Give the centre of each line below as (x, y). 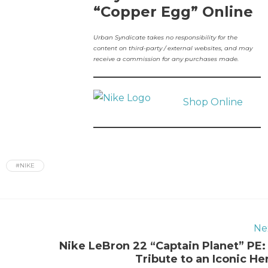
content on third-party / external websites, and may (173, 48)
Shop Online (213, 102)
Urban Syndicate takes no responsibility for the (165, 37)
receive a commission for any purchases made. (166, 59)
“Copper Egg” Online (173, 12)
